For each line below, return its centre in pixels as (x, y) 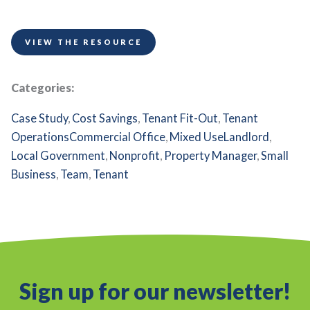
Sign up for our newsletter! (155, 291)
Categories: (43, 88)
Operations (40, 136)
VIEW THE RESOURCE (84, 42)
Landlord (247, 136)
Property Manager (211, 155)
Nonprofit (135, 155)
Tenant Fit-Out (180, 118)
